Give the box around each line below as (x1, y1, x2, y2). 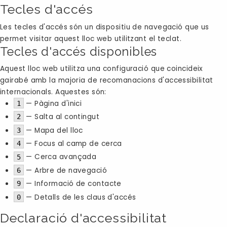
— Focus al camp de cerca (23, 139, 122, 149)
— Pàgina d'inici (23, 98, 82, 108)
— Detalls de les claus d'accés (23, 192, 136, 202)
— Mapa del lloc (23, 125, 83, 135)
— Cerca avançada (23, 152, 97, 162)
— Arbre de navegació (23, 165, 107, 175)
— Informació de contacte (23, 179, 122, 189)
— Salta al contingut (23, 112, 100, 122)
